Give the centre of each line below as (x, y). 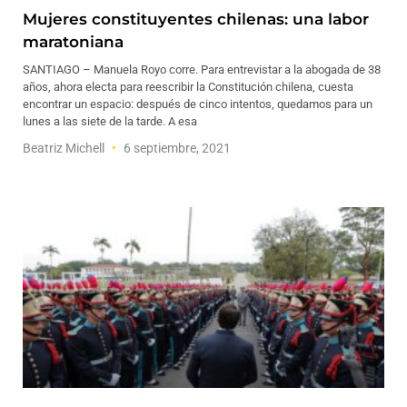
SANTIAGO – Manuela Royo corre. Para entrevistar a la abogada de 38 (202, 69)
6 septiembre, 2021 (176, 148)
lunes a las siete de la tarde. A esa (110, 121)
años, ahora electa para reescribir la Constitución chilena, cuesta (188, 87)
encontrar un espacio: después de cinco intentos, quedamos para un (198, 104)
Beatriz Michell (65, 148)
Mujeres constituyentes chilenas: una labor (196, 19)
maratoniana (73, 42)
